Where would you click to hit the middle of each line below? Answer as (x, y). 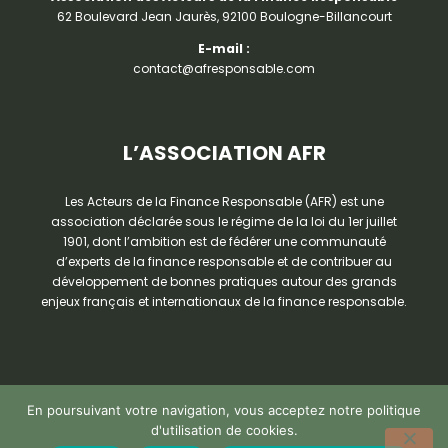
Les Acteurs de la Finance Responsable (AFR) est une (224, 202)
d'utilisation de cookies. (224, 430)
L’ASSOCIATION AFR (224, 153)
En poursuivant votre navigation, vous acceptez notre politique (224, 410)
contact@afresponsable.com (224, 69)
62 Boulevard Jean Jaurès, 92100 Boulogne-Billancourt (224, 17)
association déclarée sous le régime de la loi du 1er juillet (224, 222)
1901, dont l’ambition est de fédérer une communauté (224, 242)
